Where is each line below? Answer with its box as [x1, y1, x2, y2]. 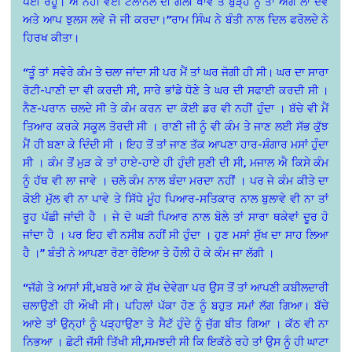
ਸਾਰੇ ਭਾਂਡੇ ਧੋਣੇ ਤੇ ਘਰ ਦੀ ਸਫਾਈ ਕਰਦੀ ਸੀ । [143, 83, 329, 97]
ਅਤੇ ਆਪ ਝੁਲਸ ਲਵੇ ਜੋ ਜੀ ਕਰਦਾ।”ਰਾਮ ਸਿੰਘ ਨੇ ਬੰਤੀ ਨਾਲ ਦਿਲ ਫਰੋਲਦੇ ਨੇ [23, 13, 329, 27]
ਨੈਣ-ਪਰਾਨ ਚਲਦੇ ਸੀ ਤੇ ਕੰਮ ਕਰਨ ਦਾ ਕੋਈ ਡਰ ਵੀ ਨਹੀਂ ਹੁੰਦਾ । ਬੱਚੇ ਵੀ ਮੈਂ [23, 101, 329, 115]
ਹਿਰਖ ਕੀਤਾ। [23, 31, 80, 45]
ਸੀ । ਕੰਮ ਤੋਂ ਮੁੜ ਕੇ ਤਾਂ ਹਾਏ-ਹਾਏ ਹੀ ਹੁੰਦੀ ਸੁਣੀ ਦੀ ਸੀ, [23, 156, 251, 170]
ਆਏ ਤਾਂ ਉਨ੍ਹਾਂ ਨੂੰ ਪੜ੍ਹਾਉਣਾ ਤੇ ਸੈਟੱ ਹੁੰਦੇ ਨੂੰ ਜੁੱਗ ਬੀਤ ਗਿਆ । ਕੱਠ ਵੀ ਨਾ [23, 317, 329, 331]
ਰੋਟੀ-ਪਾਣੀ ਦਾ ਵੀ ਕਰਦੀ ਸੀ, [23, 83, 144, 97]
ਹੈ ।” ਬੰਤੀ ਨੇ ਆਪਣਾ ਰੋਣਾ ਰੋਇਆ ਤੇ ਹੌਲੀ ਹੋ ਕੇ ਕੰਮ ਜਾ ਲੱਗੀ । [23, 246, 275, 260]
